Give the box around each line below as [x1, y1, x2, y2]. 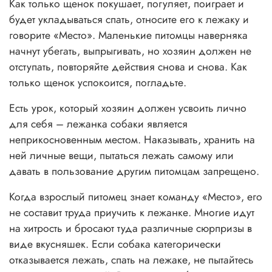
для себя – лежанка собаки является [9, 116, 188, 132]
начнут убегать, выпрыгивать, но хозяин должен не [9, 43, 251, 59]
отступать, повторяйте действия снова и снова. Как [9, 59, 247, 75]
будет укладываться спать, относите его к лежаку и [9, 12, 249, 28]
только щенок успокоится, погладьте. [9, 75, 186, 91]
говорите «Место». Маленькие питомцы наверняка [9, 27, 248, 44]
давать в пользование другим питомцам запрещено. [9, 163, 259, 180]
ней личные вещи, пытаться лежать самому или [9, 148, 234, 164]
